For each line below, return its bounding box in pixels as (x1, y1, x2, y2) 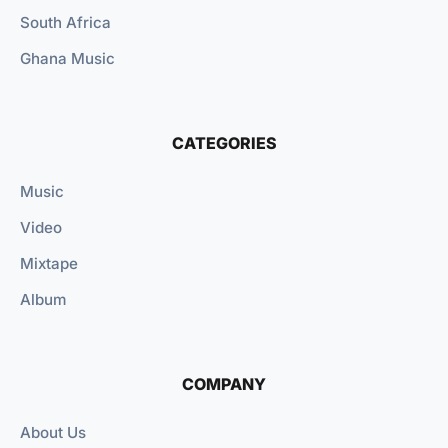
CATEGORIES (171, 133, 277, 154)
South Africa (20, 13, 111, 33)
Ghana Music (20, 49, 115, 69)
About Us (20, 423, 86, 443)
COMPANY (182, 374, 266, 395)
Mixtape (20, 254, 78, 274)
